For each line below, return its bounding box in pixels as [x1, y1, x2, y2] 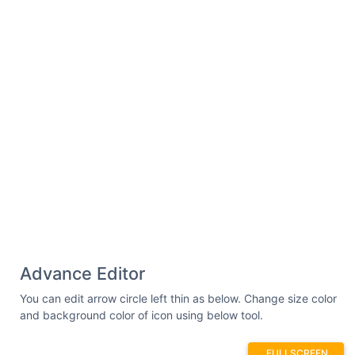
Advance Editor [20, 262, 145, 284]
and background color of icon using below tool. [20, 307, 263, 322]
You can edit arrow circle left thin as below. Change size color [20, 291, 337, 305]
